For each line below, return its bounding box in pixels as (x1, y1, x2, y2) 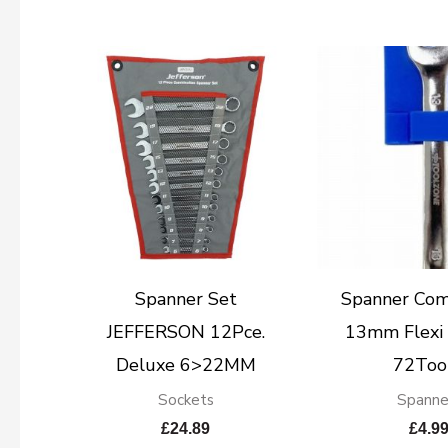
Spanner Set (134, 287, 237, 312)
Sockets (157, 390, 214, 411)
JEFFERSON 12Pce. (106, 320, 265, 345)
